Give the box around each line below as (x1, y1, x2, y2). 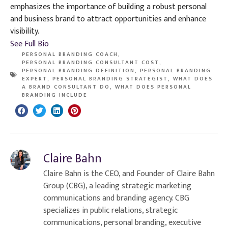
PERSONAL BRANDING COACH (22, 49, 118, 59)
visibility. (10, 24, 39, 38)
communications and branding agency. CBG (43, 191, 189, 205)
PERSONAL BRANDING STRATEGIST (52, 74, 168, 83)
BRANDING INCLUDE (22, 90, 88, 100)
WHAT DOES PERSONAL (115, 82, 191, 92)
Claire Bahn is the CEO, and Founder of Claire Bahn (43, 166, 215, 181)
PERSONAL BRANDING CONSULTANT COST (22, 58, 159, 67)
